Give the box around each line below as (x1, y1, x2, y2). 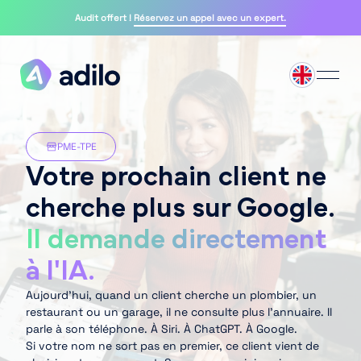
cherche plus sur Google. (26, 194, 334, 222)
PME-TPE (56, 140, 97, 153)
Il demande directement (26, 226, 326, 254)
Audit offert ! (75, 11, 134, 23)
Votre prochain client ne (26, 163, 326, 191)
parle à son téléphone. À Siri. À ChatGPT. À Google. (26, 322, 297, 336)
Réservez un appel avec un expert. (134, 11, 286, 23)
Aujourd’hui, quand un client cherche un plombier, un (26, 288, 317, 302)
